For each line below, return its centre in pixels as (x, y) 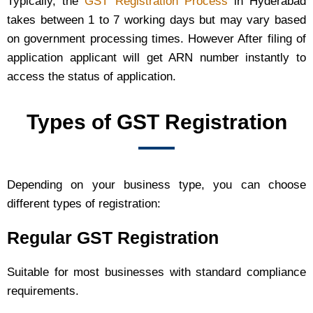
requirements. (43, 291)
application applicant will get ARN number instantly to (156, 58)
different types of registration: (84, 204)
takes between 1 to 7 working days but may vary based (156, 20)
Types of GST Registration (156, 122)
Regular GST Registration (113, 238)
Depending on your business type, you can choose (156, 185)
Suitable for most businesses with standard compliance (156, 272)
